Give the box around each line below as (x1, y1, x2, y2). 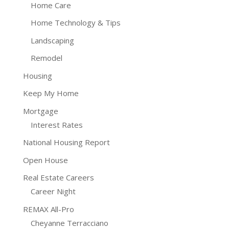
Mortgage (22, 105, 58, 116)
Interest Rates (30, 119, 83, 130)
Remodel (30, 53, 62, 63)
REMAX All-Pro (22, 203, 74, 214)
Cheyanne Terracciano (30, 217, 108, 228)
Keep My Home (22, 88, 79, 98)
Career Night (30, 186, 76, 196)
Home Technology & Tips (30, 17, 121, 28)
